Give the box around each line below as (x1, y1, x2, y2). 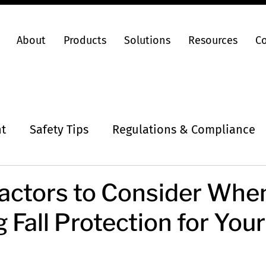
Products (64, 34, 106, 47)
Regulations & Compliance (112, 122, 255, 137)
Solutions (124, 34, 170, 47)
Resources (188, 34, 237, 47)
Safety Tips (30, 122, 88, 137)
